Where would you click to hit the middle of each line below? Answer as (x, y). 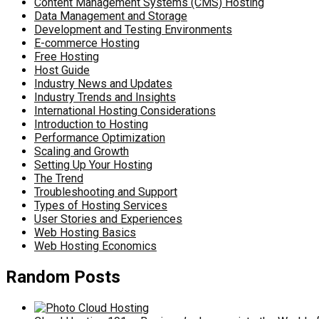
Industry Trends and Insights (105, 98)
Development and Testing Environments (133, 30)
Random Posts (63, 277)
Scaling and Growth (82, 152)
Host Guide (62, 70)
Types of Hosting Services (101, 206)
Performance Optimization (100, 138)
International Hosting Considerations (125, 111)
